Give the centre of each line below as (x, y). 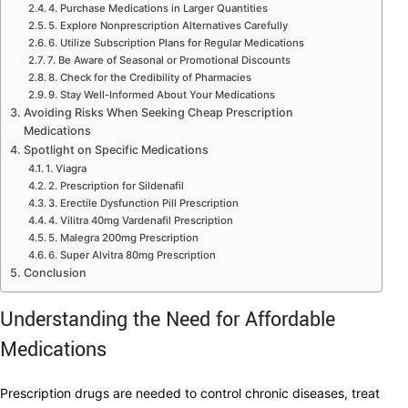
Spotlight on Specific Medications (116, 150)
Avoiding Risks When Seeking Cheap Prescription (158, 113)
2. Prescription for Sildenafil (117, 186)
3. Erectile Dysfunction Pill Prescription (144, 204)
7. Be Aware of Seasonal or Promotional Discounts (169, 61)
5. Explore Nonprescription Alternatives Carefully (168, 26)
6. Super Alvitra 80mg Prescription (133, 255)
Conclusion (55, 273)
